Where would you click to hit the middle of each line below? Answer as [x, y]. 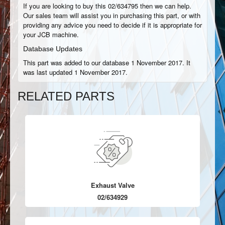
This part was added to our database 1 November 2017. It [107, 63]
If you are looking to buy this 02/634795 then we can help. [107, 6]
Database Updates [53, 49]
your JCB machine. [51, 34]
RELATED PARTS [66, 96]
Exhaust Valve [113, 185]
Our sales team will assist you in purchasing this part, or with [112, 15]
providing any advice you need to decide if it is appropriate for [113, 25]
